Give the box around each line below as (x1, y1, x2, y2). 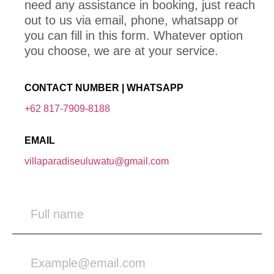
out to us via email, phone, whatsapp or (24, 13, 239, 28)
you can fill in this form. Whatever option (24, 29, 243, 43)
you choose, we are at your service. (24, 44, 218, 58)
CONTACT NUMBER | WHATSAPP (24, 83, 183, 94)
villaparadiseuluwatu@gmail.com (24, 156, 169, 167)
